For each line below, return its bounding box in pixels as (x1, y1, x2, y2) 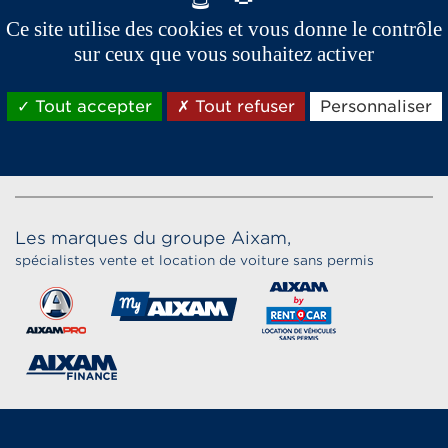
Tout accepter (29, 97, 152, 116)
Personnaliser (319, 97, 432, 116)
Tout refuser (189, 97, 295, 116)
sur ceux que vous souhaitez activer (74, 42, 374, 66)
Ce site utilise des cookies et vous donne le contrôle (6, 17, 442, 41)
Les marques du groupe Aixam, (15, 227, 291, 248)
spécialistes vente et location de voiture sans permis (15, 252, 374, 268)
